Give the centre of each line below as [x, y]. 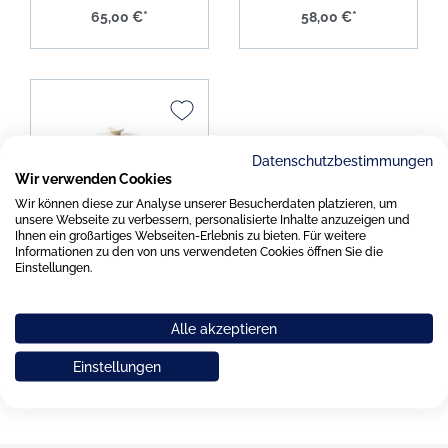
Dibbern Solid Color [119, 235]
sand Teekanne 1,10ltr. [119, 257]
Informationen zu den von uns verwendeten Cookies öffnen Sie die [199, 251]
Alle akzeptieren [224, 328]
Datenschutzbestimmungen [342, 160]
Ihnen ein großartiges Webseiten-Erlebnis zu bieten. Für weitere [190, 235]
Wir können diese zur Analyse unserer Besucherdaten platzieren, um [206, 203]
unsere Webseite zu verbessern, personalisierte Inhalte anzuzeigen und [212, 219]
